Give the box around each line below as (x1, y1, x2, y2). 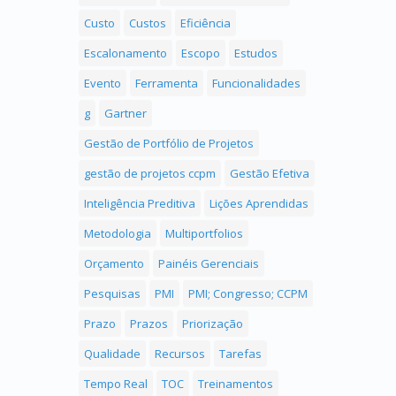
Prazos (130, 316, 168, 332)
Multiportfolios (165, 225, 243, 242)
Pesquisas (84, 286, 141, 302)
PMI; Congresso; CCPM (188, 286, 308, 302)
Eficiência (180, 15, 231, 32)
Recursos (155, 346, 205, 362)
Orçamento (84, 255, 144, 272)
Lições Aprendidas (209, 195, 308, 212)
